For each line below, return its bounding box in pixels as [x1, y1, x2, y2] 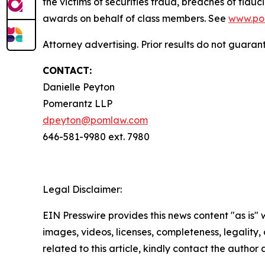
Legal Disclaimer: [43, 183, 122, 196]
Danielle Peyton [43, 81, 117, 93]
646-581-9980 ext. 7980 [43, 131, 152, 143]
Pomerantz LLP [43, 98, 115, 110]
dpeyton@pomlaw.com [43, 114, 148, 127]
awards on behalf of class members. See [43, 12, 228, 25]
